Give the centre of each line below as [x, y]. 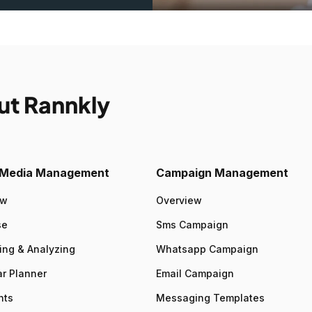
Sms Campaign [192, 225]
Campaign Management [222, 173]
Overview [179, 201]
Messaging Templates [210, 298]
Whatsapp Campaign [207, 249]
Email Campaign [195, 274]
